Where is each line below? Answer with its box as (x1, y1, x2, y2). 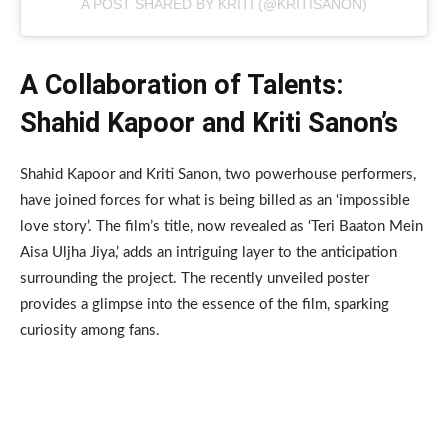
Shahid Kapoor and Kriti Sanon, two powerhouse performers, (20, 167, 416, 183)
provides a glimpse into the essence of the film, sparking (20, 297, 389, 313)
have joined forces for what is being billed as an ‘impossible (20, 193, 410, 209)
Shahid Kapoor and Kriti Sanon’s (20, 107, 398, 140)
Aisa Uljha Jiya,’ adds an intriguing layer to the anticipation (20, 245, 397, 261)
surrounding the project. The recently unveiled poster (20, 271, 369, 287)
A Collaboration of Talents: (20, 69, 343, 102)
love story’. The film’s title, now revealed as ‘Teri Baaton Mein (20, 219, 423, 235)
